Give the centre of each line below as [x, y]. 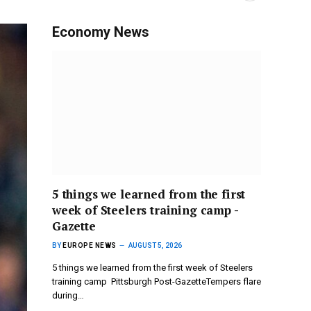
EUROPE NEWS [90, 246]
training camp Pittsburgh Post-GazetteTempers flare [157, 282]
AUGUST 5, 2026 [155, 246]
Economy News [101, 32]
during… [68, 296]
